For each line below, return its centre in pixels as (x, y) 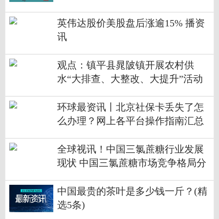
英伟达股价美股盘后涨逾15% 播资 (131, 23)
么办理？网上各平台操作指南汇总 (131, 121)
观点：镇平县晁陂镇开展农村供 (126, 65)
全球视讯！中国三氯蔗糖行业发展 (131, 149)
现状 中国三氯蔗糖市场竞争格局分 (132, 163)
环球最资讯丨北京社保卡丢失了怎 (131, 107)
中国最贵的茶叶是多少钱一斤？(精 (132, 191)
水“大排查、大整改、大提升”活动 (130, 79)
